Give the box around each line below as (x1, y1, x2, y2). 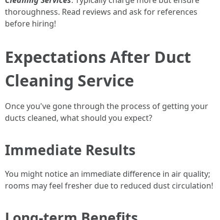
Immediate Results (5, 140, 136, 159)
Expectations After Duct (5, 46, 191, 67)
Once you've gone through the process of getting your (5, 101, 208, 111)
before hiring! (5, 18, 56, 29)
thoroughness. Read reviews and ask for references (5, 6, 197, 17)
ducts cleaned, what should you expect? (5, 112, 152, 123)
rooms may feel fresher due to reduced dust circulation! (5, 180, 213, 191)
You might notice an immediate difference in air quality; (5, 168, 210, 179)
